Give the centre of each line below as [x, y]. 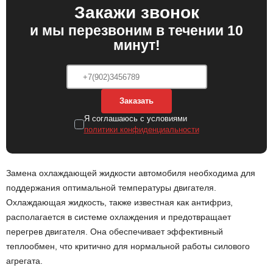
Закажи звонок [136, 12]
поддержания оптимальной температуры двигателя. [111, 188]
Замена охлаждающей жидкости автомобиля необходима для [131, 173]
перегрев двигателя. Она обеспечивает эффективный [115, 232]
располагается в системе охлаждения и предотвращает [119, 217]
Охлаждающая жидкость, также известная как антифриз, [119, 202]
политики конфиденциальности [141, 129]
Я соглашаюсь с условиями [135, 119]
